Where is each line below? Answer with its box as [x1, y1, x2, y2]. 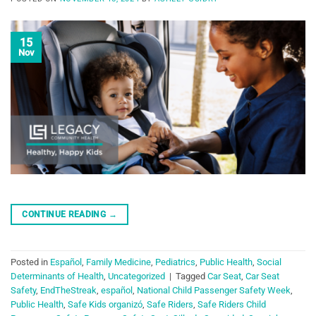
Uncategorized [108, 271, 165, 282]
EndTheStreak [40, 285, 97, 296]
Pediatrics [155, 257, 195, 268]
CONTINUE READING [22, 209, 109, 219]
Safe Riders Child [197, 299, 266, 310]
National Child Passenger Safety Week [137, 285, 291, 296]
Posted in [11, 257, 50, 268]
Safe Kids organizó [68, 299, 142, 310]
